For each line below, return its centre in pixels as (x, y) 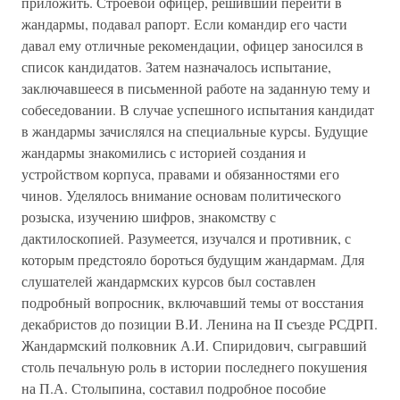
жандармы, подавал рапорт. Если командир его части (184, 24)
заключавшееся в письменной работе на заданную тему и (196, 88)
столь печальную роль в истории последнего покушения (194, 367)
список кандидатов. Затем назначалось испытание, (176, 67)
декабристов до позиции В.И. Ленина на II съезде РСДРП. (200, 324)
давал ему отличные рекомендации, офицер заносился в (192, 45)
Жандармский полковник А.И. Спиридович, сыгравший (194, 345)
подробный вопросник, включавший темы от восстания (192, 302)
